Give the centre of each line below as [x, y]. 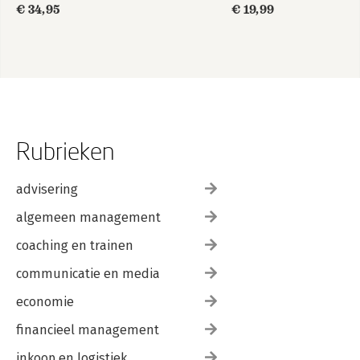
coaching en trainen [75, 245]
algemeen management [88, 217]
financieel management [88, 330]
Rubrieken [65, 151]
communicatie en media [88, 274]
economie [45, 302]
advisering [47, 189]
